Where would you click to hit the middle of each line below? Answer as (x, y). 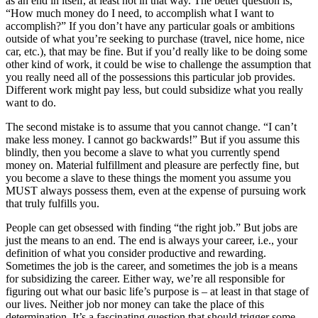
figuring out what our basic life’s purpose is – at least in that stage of (157, 292)
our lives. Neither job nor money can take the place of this (135, 305)
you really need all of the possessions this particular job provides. (150, 77)
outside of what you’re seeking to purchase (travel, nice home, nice (155, 39)
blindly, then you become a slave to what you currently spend (143, 153)
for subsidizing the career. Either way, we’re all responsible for (145, 279)
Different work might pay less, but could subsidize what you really (154, 90)
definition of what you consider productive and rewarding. (136, 253)
